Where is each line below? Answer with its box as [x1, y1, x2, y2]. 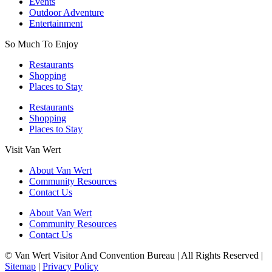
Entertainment [29, 18, 83, 29]
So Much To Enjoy [5, 38, 78, 49]
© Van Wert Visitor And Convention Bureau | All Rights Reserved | [5, 250, 263, 260]
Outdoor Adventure [29, 7, 104, 18]
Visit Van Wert [5, 144, 61, 155]
